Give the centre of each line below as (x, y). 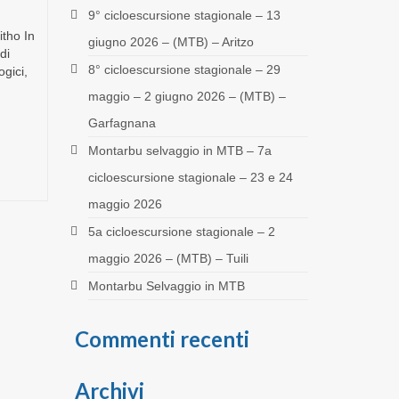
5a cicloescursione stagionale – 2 (181, 231)
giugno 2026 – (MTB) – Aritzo (171, 41)
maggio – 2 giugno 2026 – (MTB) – (187, 96)
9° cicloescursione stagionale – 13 (184, 15)
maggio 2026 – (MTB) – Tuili (168, 258)
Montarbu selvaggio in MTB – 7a (179, 150)
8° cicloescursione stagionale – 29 (184, 69)
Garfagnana (122, 122)
